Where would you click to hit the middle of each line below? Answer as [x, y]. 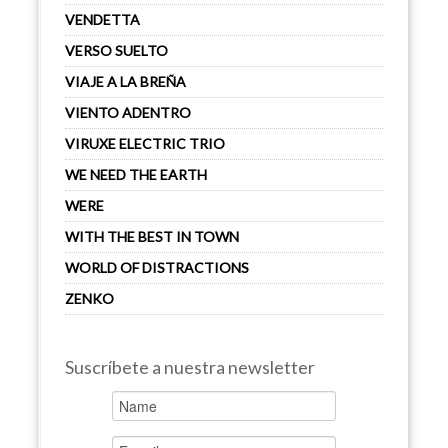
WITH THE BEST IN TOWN [152, 236]
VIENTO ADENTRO [128, 112]
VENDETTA [102, 19]
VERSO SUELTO [116, 50]
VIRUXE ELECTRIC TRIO [145, 143]
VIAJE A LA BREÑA [125, 81]
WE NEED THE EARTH [136, 174]
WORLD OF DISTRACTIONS [157, 267]
